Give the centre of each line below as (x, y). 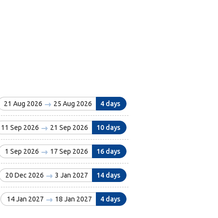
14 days (108, 175)
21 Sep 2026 (68, 128)
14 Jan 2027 (26, 199)
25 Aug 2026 (72, 104)
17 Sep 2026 (68, 152)
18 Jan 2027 (73, 199)
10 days (108, 128)
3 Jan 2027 (71, 175)
